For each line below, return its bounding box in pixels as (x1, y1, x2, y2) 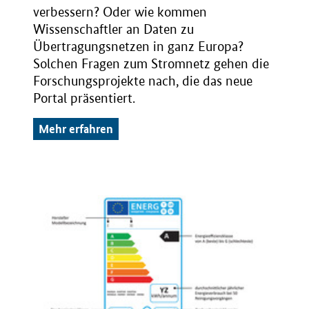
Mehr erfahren (39, 121, 113, 137)
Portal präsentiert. (33, 90, 135, 107)
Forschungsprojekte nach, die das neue (33, 73, 252, 90)
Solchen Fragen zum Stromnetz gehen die (33, 56, 269, 72)
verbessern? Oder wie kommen (33, 4, 207, 21)
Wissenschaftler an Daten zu (33, 21, 194, 38)
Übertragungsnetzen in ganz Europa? (33, 39, 243, 55)
